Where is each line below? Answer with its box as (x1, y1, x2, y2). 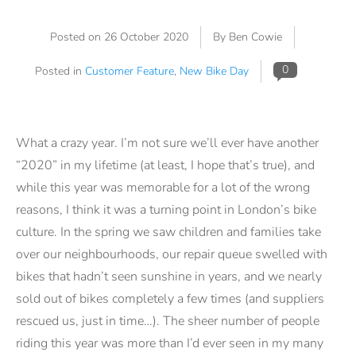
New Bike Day (180, 64, 249, 79)
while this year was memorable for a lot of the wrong (16, 179, 310, 197)
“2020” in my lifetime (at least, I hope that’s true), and (16, 157, 315, 175)
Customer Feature (85, 64, 174, 79)
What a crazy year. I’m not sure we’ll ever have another (16, 134, 319, 153)
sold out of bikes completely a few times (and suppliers (16, 290, 324, 308)
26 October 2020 (103, 29, 188, 45)
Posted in (35, 64, 85, 79)
